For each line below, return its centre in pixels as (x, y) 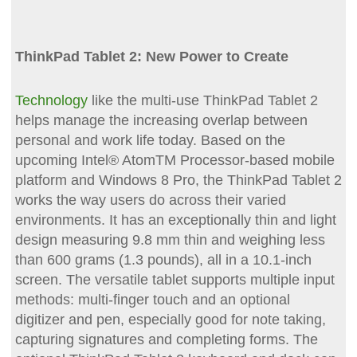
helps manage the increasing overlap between (161, 120)
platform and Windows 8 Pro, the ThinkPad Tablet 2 (178, 180)
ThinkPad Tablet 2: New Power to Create (151, 56)
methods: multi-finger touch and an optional (152, 299)
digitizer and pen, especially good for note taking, (170, 319)
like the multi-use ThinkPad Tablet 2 (202, 100)
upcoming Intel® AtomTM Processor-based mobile (175, 160)
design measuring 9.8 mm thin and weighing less (170, 239)
